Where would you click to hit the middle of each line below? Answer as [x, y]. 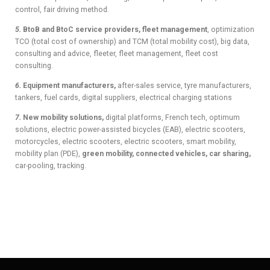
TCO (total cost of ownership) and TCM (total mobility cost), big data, [132, 41]
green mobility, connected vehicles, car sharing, [166, 154]
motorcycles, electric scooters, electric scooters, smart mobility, [126, 142]
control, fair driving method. [62, 9]
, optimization [231, 29]
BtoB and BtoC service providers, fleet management [115, 29]
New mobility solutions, [63, 118]
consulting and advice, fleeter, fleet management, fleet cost [117, 53]
